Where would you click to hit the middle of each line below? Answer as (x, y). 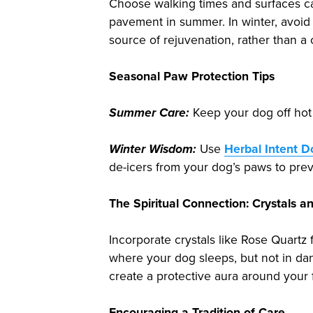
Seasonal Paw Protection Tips (191, 77)
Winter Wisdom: (152, 150)
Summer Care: (149, 113)
